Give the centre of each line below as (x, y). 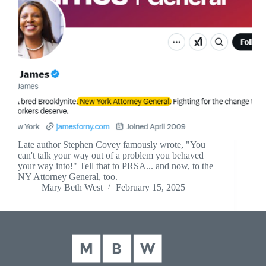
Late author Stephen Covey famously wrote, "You (112, 145)
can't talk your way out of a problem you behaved (111, 156)
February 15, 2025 (151, 188)
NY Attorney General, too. (68, 177)
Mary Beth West (72, 188)
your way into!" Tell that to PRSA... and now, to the (115, 166)
